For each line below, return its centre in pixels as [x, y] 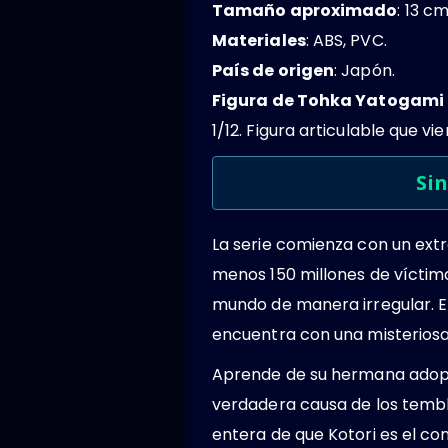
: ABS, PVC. [346, 40]
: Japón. [364, 70]
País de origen [273, 70]
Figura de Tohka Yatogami [328, 100]
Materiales [259, 40]
